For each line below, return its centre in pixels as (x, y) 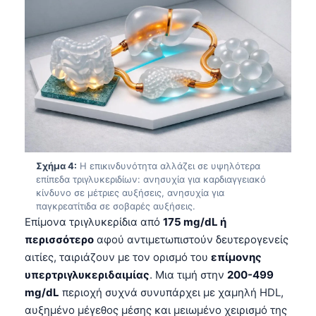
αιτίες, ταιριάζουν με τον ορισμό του (118, 257)
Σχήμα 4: (56, 165)
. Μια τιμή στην (188, 274)
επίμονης (236, 257)
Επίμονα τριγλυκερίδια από (94, 221)
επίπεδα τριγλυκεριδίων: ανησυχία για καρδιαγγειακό (151, 179)
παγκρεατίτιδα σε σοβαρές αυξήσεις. (116, 206)
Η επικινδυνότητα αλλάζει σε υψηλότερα (169, 165)
